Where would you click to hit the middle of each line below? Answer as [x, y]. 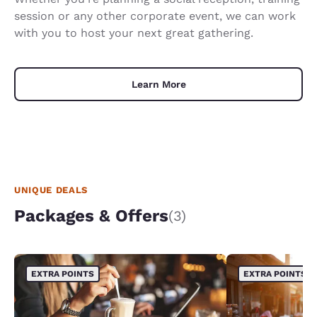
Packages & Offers [91, 215]
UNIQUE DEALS [51, 190]
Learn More [158, 84]
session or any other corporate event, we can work [155, 16]
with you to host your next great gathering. [134, 33]
